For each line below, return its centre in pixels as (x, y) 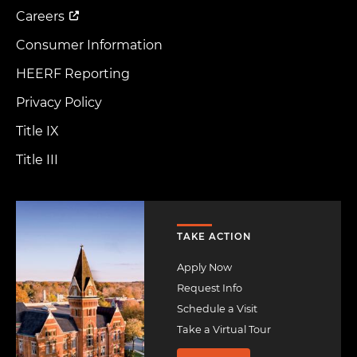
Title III (37, 159)
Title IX (37, 131)
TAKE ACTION (214, 237)
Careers (40, 16)
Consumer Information (89, 45)
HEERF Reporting (73, 73)
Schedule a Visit (217, 309)
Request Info (209, 288)
